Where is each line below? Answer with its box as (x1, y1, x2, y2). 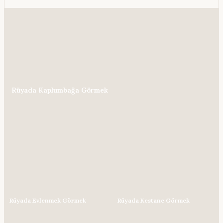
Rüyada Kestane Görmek (117, 197, 190, 205)
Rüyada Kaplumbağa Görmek (11, 85, 108, 95)
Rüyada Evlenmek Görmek (9, 197, 86, 205)
